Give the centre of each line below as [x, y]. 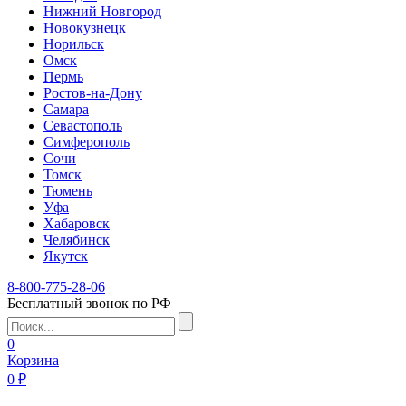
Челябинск [77, 240]
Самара [66, 109]
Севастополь [83, 126]
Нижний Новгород [102, 11]
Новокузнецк [85, 28]
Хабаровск [77, 223]
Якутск [66, 256]
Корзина [33, 360]
